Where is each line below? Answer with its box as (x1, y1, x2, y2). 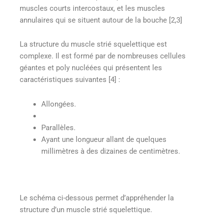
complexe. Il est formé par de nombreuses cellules (20, 52, 186, 61)
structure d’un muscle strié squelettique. (20, 205, 152, 215)
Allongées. (41, 99, 76, 109)
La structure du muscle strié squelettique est (20, 40, 167, 49)
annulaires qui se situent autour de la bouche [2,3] (20, 15, 182, 25)
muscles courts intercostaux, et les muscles (20, 3, 165, 13)
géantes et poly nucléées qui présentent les (20, 63, 162, 73)
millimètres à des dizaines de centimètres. (41, 146, 180, 156)
